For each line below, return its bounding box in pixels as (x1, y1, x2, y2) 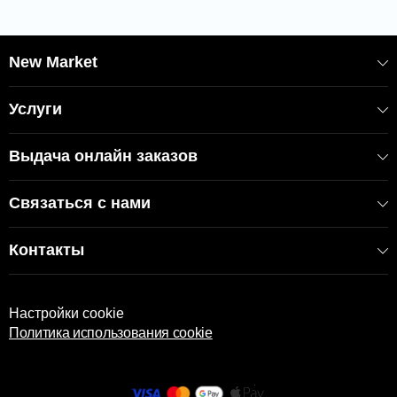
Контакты (9, 241, 84, 260)
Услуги (9, 100, 62, 119)
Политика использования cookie (9, 325, 213, 341)
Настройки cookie (9, 306, 124, 322)
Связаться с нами (9, 194, 151, 213)
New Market (9, 53, 97, 72)
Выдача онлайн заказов (9, 147, 198, 166)
